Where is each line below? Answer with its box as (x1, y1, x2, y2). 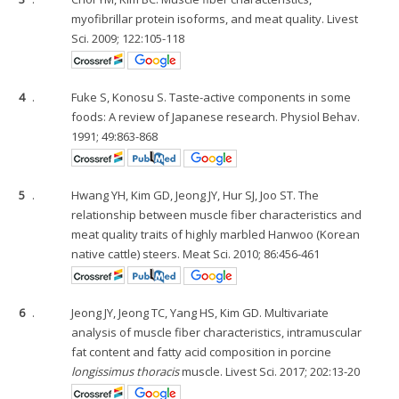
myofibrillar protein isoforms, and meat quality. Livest (71, 11, 359, 27)
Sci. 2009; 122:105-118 (71, 30, 185, 46)
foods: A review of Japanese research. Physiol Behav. (71, 109, 361, 125)
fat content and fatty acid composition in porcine (71, 344, 332, 360)
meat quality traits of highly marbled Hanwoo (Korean (71, 226, 361, 242)
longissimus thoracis (71, 363, 180, 379)
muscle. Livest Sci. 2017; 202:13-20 (179, 363, 361, 379)
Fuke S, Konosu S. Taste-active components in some (71, 89, 352, 105)
